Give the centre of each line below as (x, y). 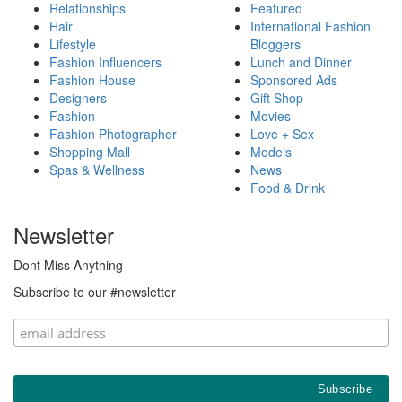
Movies (271, 116)
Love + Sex (282, 134)
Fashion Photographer (113, 134)
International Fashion (310, 26)
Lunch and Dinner (301, 62)
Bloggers (275, 44)
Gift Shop (277, 98)
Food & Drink (288, 188)
